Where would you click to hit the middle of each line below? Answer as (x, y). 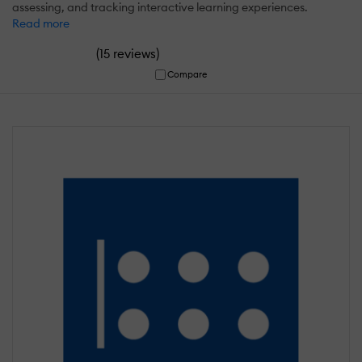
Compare (187, 74)
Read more (41, 23)
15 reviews (128, 53)
